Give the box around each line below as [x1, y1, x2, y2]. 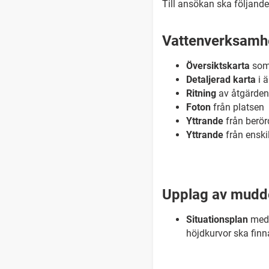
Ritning [186, 88, 216, 99]
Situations [186, 214, 229, 225]
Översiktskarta [186, 60, 250, 71]
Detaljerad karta [186, 74, 256, 85]
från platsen [210, 101, 264, 113]
